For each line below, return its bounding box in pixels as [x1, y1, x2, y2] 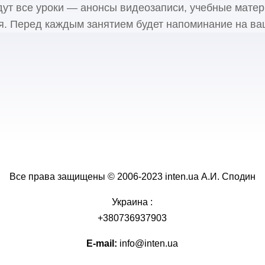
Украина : [112, 197, 153, 208]
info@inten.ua [117, 238, 179, 249]
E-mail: [86, 238, 118, 249]
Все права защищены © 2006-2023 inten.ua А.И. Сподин [9, 172, 256, 182]
